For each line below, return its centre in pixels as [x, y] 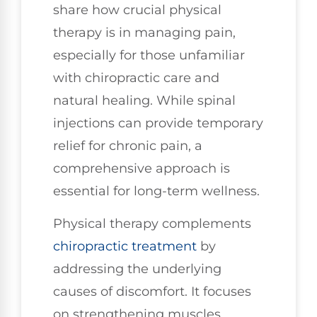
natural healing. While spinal [144, 100]
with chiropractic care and [136, 77]
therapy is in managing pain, [144, 32]
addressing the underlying [137, 269]
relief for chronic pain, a [128, 145]
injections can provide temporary [158, 123]
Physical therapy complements [152, 224]
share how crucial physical [137, 10]
